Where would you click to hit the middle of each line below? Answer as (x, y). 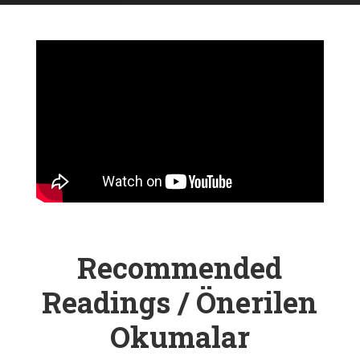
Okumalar (180, 336)
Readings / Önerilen (180, 302)
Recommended (180, 267)
